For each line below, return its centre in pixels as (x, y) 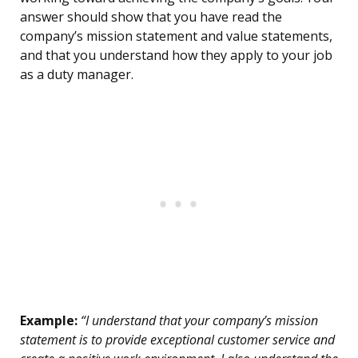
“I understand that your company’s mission (198, 321)
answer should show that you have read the (151, 17)
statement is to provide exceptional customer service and (177, 340)
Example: (49, 321)
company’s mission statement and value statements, (176, 36)
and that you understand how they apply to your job (176, 56)
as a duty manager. (77, 75)
